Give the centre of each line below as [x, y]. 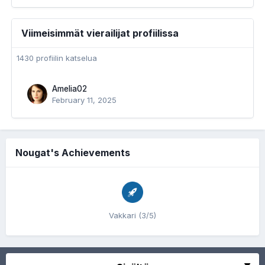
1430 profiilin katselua [57, 58]
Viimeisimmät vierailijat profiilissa [100, 33]
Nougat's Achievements [73, 153]
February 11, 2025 [84, 100]
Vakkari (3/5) [132, 215]
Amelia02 [70, 89]
